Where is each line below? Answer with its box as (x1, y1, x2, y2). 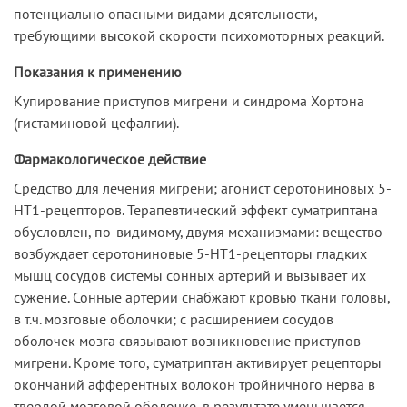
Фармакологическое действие (14, 149, 206, 168)
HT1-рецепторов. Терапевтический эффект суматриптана (14, 200, 378, 219)
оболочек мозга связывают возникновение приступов (14, 331, 361, 350)
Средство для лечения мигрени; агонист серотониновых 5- (14, 178, 392, 197)
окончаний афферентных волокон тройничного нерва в (14, 374, 375, 393)
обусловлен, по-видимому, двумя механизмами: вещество (14, 222, 382, 241)
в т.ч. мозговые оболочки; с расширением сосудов (14, 309, 333, 328)
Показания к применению (14, 62, 182, 81)
